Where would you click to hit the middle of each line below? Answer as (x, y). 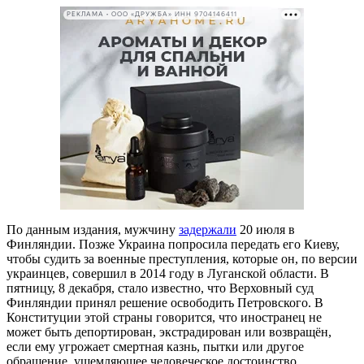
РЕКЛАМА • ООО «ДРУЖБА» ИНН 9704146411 (152, 15)
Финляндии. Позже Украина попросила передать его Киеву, (173, 244)
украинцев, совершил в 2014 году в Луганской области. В (168, 273)
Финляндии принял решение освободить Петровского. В (165, 302)
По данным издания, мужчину (93, 229)
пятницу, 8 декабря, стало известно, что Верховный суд (160, 288)
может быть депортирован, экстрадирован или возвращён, (169, 331)
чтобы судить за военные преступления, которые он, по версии (182, 258)
